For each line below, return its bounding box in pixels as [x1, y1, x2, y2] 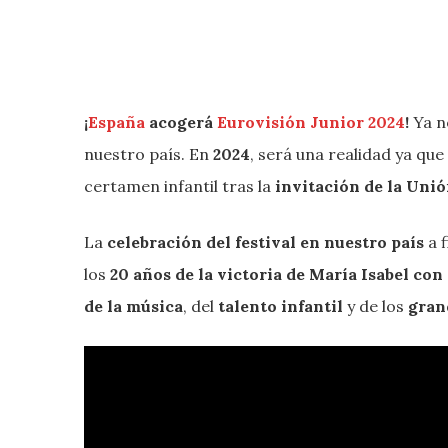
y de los [347, 296, 408, 317]
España [88, 112, 145, 133]
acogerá [145, 112, 217, 133]
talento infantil [218, 296, 347, 317]
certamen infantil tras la [84, 176, 271, 197]
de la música [84, 296, 183, 317]
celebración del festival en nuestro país [107, 232, 424, 253]
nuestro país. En [84, 144, 213, 165]
